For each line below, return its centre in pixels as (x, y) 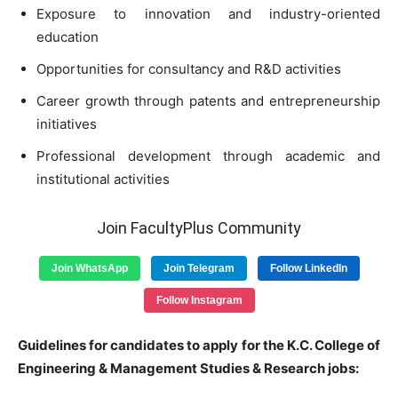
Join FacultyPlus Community (199, 227)
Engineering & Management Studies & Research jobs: (188, 368)
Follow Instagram (199, 300)
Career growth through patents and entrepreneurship (208, 100)
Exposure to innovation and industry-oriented (208, 13)
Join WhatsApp (89, 268)
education (68, 36)
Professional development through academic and (208, 155)
